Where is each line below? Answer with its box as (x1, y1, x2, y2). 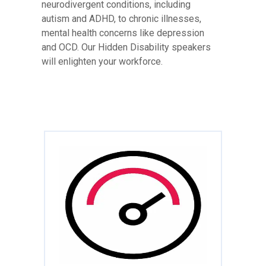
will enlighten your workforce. (42, 55, 163, 67)
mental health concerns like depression (42, 27, 204, 39)
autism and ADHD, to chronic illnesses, (42, 12, 201, 24)
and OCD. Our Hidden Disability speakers (42, 41, 211, 53)
